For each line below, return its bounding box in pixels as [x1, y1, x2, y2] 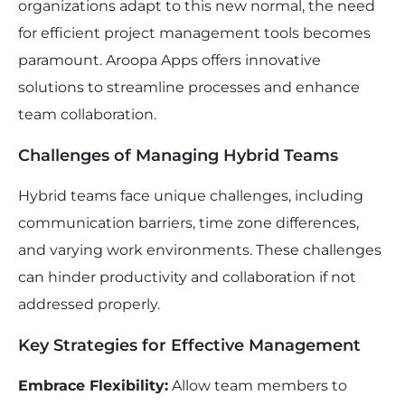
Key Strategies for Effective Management [18, 335, 361, 356]
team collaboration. [18, 106, 156, 124]
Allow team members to [168, 377, 347, 395]
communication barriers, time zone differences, [18, 214, 359, 232]
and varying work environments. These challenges [18, 241, 381, 259]
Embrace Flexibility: [18, 377, 168, 395]
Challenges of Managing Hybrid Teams [18, 146, 338, 166]
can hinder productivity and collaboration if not [18, 268, 356, 287]
